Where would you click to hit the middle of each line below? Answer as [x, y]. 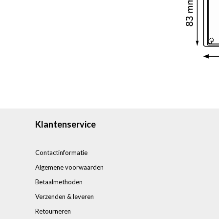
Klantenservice [66, 124]
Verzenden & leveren [65, 196]
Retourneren [53, 211]
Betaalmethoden [59, 182]
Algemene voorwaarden [69, 167]
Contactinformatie [61, 152]
